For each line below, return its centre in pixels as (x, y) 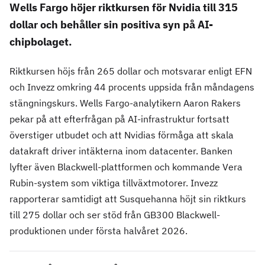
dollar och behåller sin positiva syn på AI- (111, 25)
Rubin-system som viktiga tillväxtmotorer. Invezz (114, 183)
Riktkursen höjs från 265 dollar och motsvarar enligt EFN (131, 71)
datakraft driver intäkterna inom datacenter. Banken (121, 151)
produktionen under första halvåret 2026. (98, 231)
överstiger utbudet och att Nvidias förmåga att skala (122, 135)
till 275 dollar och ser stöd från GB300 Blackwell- (115, 215)
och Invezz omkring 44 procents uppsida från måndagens (132, 87)
